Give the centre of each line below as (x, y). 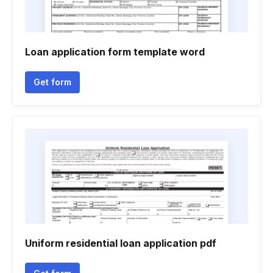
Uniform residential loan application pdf (121, 243)
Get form (52, 82)
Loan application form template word (115, 52)
